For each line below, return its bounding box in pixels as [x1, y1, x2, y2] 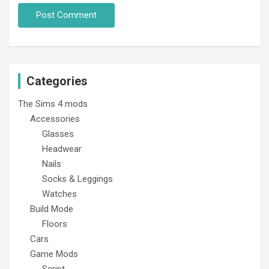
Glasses [42, 128, 74, 139]
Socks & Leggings [42, 173, 113, 184]
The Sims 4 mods [18, 98, 88, 109]
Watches [42, 188, 77, 199]
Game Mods [30, 248, 78, 259]
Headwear [42, 143, 82, 154]
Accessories [30, 113, 80, 124]
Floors [42, 218, 67, 229]
